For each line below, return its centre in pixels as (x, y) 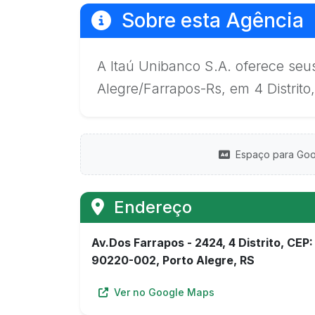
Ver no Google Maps (163, 292)
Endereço (151, 207)
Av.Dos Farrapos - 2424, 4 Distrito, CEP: (202, 243)
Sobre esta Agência (210, 20)
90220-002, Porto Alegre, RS (173, 260)
